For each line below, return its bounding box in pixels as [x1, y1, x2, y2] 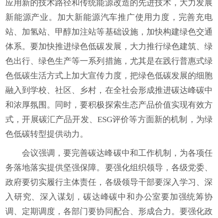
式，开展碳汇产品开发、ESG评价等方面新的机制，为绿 [5, 115, 213, 124]
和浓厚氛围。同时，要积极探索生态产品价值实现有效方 [5, 100, 213, 109]
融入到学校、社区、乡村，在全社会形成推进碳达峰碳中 [5, 86, 213, 95]
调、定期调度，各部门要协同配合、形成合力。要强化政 [5, 207, 213, 216]
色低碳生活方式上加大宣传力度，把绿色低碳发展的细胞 [5, 71, 213, 80]
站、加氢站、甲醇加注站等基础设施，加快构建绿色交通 [5, 27, 213, 36]
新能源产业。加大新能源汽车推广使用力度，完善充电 [5, 13, 213, 22]
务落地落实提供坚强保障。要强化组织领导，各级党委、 [5, 163, 213, 172]
